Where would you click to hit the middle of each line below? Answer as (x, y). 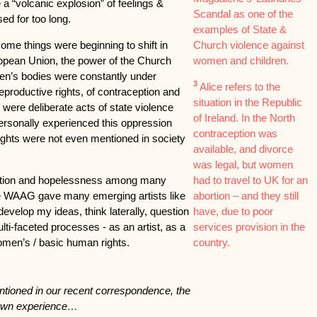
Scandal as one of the (243, 14)
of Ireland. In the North (244, 118)
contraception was (235, 133)
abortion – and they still (246, 196)
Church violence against (248, 45)
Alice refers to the (238, 87)
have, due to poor (233, 211)
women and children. (241, 60)
